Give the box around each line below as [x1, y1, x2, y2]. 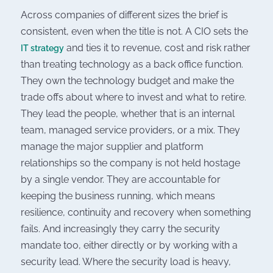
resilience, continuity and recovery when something [21, 207, 251, 219]
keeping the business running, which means [21, 190, 215, 202]
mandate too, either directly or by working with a [21, 239, 238, 252]
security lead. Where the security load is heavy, [21, 256, 231, 268]
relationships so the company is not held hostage [21, 157, 240, 169]
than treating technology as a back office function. [21, 58, 243, 71]
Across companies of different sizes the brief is [21, 9, 228, 21]
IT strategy [21, 43, 64, 54]
